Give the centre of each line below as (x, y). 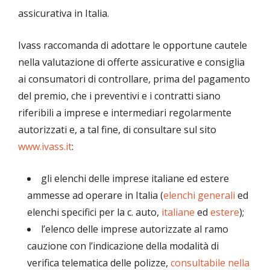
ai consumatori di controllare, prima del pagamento (134, 79)
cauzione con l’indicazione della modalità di (123, 246)
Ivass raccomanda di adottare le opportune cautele (133, 46)
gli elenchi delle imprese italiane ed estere (135, 179)
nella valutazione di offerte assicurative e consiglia (131, 62)
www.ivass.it (45, 147)
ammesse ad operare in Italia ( (95, 196)
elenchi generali (199, 196)
